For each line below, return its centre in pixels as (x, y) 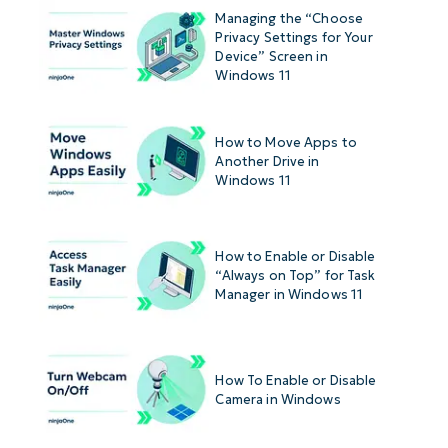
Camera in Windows (278, 399)
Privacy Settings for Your (294, 37)
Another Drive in (267, 161)
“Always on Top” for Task (295, 275)
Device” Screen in (271, 56)
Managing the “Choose (289, 18)
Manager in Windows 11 (289, 294)
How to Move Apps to (286, 142)
